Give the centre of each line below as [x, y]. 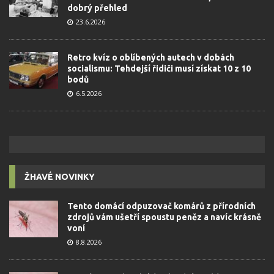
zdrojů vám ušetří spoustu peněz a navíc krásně [164, 217]
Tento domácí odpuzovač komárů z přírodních [161, 206]
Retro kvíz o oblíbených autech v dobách [151, 58]
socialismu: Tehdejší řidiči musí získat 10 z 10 [159, 69]
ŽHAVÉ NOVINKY [60, 177]
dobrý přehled [97, 8]
